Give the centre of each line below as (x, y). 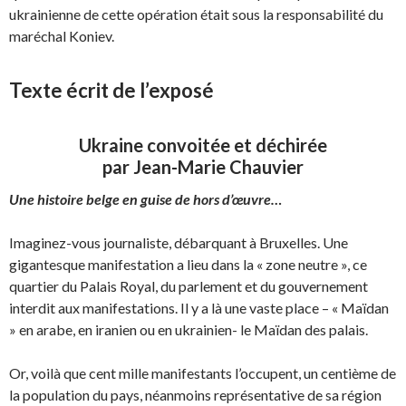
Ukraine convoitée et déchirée (203, 145)
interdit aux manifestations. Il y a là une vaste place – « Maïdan (199, 308)
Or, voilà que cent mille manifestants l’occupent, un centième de (203, 373)
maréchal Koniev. (62, 36)
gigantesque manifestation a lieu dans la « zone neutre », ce (188, 264)
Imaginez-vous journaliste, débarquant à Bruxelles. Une (179, 242)
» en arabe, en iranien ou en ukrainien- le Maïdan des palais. (188, 329)
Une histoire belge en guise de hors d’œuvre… (145, 199)
